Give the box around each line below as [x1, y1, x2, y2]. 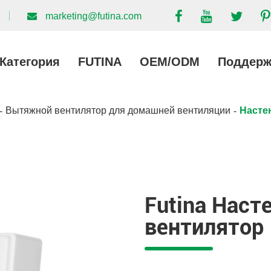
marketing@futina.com [45, 11, 142, 21]
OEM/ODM [140, 55, 200, 68]
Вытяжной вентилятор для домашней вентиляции [5, 105, 230, 116]
